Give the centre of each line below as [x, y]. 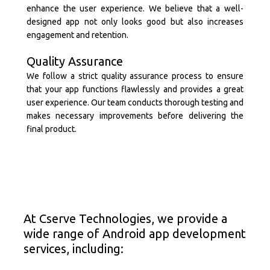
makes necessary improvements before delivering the [135, 116]
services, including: [74, 249]
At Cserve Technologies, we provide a [125, 218]
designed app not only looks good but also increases [135, 22]
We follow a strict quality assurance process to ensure [135, 76]
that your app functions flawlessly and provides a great [135, 89]
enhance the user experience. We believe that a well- [135, 8]
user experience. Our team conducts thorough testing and [135, 102]
